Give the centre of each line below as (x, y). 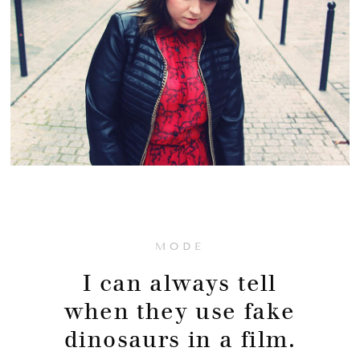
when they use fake (180, 311)
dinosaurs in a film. (180, 339)
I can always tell (180, 283)
